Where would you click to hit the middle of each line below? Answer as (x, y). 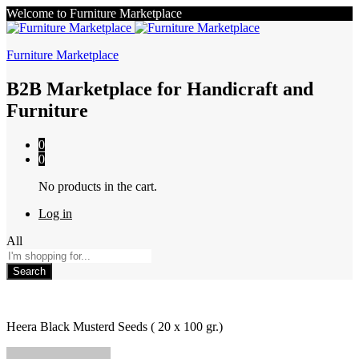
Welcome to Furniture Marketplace (94, 13)
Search (29, 271)
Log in (55, 213)
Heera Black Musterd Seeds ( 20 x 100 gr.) (115, 326)
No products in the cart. (98, 186)
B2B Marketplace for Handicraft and (160, 89)
